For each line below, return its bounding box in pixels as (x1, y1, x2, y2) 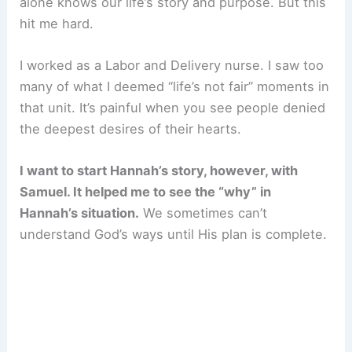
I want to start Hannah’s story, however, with (20, 163, 299, 179)
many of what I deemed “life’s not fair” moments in (20, 79, 330, 95)
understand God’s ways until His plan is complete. (20, 226, 328, 243)
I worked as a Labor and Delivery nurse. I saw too (20, 57, 324, 74)
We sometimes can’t (139, 205, 268, 222)
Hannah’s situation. (20, 205, 140, 222)
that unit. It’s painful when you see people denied (20, 100, 326, 116)
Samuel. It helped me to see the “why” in (20, 184, 272, 200)
